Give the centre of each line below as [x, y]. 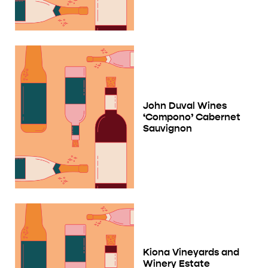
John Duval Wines [185, 106]
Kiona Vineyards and [191, 252]
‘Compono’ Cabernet [192, 117]
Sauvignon [167, 129]
